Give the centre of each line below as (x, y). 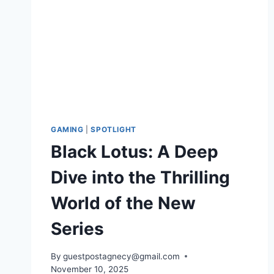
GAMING (67, 130)
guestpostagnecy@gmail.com (122, 256)
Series (77, 229)
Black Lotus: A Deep (135, 152)
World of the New (123, 203)
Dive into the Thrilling (140, 178)
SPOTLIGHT (113, 130)
